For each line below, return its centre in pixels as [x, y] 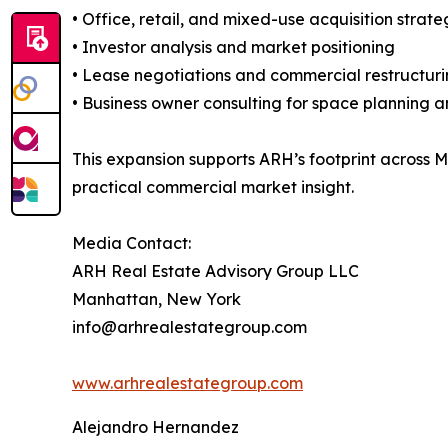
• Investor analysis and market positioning [233, 46]
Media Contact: [131, 242]
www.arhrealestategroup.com [187, 382]
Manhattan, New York [156, 298]
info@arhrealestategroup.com [189, 326]
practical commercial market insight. [213, 186]
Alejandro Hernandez [155, 426]
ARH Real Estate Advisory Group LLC [215, 270]
